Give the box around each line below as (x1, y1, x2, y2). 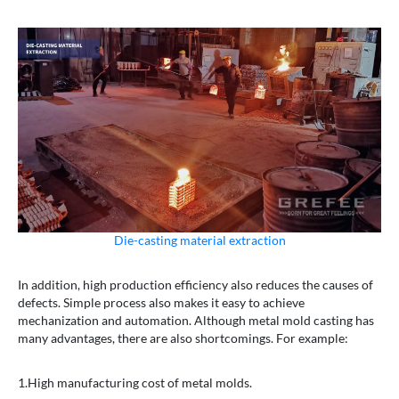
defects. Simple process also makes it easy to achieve (18, 295, 305, 311)
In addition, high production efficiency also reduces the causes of (18, 277, 373, 293)
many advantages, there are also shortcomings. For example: (18, 330, 348, 346)
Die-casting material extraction (113, 232, 286, 248)
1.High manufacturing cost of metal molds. (18, 375, 252, 391)
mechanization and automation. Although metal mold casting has (18, 313, 374, 329)
